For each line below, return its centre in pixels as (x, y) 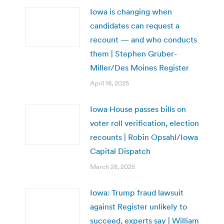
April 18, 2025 (109, 83)
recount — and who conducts (143, 39)
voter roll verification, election (144, 123)
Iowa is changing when (131, 11)
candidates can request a (135, 25)
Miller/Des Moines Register (139, 67)
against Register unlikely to (138, 206)
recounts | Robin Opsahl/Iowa (144, 137)
